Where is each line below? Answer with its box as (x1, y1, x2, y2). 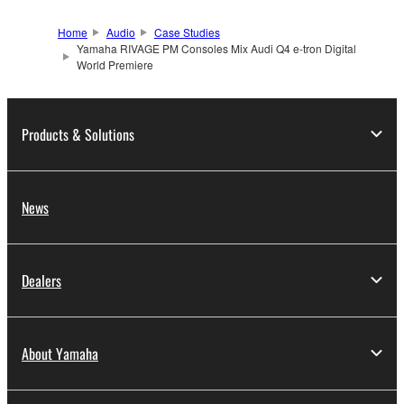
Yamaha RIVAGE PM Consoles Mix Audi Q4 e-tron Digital (76, 40, 356, 56)
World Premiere (76, 56, 153, 72)
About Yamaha (22, 342, 98, 364)
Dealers (22, 269, 61, 291)
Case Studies (153, 23, 220, 40)
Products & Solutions (22, 123, 134, 145)
